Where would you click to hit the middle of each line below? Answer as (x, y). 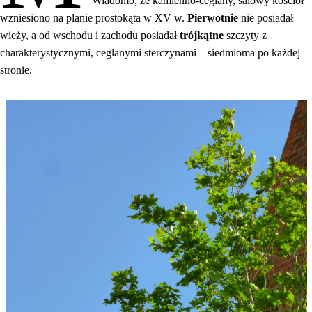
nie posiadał (267, 18)
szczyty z (247, 36)
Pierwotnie (214, 18)
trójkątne (203, 36)
